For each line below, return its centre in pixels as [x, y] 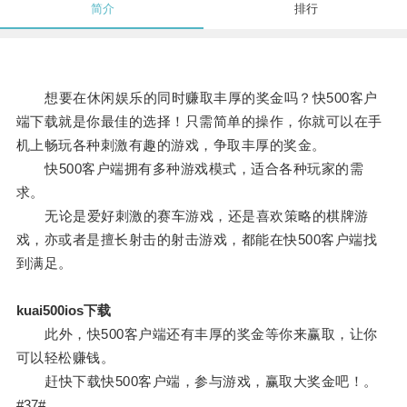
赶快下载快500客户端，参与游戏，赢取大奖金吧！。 [197, 382]
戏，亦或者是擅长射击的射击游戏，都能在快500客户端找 [197, 240]
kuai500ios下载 [63, 311]
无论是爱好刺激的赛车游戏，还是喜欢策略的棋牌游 [192, 216]
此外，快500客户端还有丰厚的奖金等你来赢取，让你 [197, 334]
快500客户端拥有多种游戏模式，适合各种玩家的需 [190, 169]
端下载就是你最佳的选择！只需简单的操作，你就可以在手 [199, 122]
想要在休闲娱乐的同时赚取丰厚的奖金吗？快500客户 [197, 98]
